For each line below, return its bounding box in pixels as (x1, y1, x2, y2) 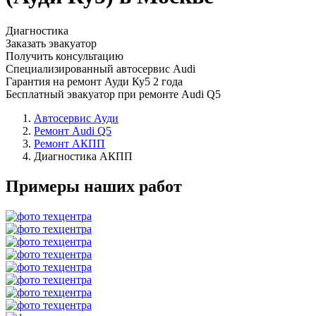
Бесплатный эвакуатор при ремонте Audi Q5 (6, 87, 221, 100)
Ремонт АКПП (34, 137, 105, 150)
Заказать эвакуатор (6, 37, 97, 49)
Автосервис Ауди (34, 111, 119, 124)
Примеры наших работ (6, 176, 182, 195)
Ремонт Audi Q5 (34, 124, 111, 137)
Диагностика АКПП (34, 150, 133, 162)
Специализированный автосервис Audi (6, 62, 195, 75)
